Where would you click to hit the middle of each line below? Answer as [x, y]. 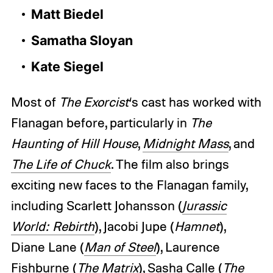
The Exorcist [94, 101]
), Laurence [188, 246]
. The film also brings [170, 164]
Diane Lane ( [47, 246]
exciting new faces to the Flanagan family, [129, 184]
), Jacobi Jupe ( [134, 226]
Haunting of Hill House [74, 143]
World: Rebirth [52, 226]
